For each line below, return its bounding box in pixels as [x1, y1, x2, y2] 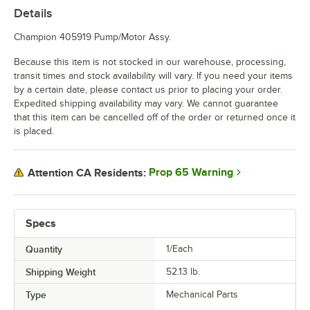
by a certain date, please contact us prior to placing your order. [14, 84, 282, 95]
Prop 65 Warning [149, 166, 233, 179]
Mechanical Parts [166, 289, 238, 300]
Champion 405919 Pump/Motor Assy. [14, 32, 171, 43]
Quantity [26, 244, 62, 255]
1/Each [166, 244, 193, 255]
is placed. [14, 126, 54, 137]
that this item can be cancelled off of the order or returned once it [14, 112, 295, 123]
